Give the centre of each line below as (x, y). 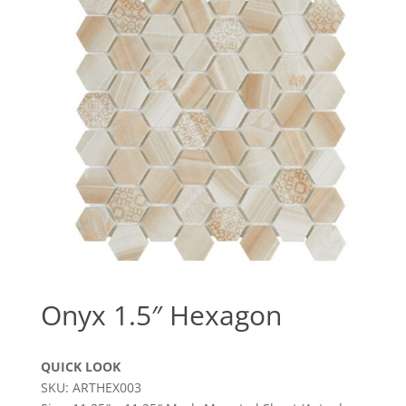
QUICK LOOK (80, 366)
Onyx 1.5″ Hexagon (161, 314)
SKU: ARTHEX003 (91, 387)
